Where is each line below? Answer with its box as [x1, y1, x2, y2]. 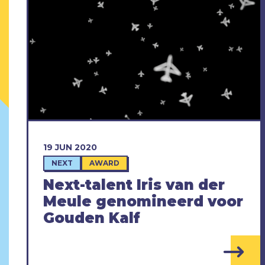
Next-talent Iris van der [43, 176, 225, 194]
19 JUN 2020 [43, 142, 97, 153]
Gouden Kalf [43, 209, 140, 227]
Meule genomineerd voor [43, 193, 243, 211]
